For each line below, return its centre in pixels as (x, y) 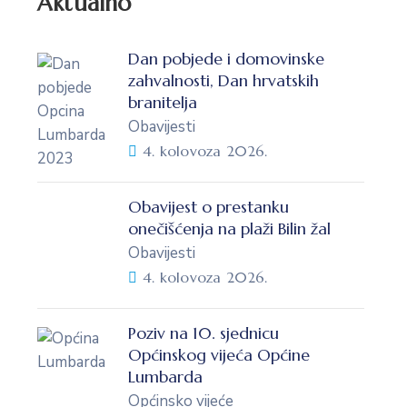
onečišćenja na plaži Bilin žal (229, 228)
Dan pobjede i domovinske (226, 58)
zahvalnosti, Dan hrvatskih (223, 80)
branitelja (163, 102)
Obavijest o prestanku (208, 206)
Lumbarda (165, 376)
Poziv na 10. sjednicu (203, 333)
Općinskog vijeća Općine (219, 354)
